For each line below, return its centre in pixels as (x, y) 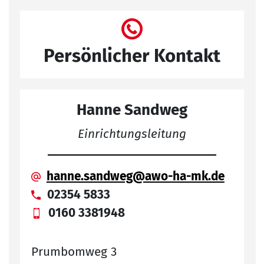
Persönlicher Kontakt (132, 56)
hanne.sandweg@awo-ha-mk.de (135, 176)
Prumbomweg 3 (74, 252)
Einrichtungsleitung (132, 134)
